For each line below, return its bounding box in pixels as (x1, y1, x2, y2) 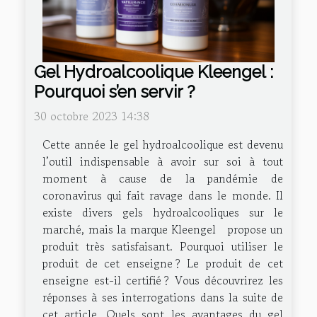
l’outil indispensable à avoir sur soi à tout (42, 153, 283, 171)
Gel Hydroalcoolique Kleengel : (34, 62, 273, 82)
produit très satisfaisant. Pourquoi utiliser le (42, 238, 283, 255)
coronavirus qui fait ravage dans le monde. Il (42, 187, 283, 204)
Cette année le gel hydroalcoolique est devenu (42, 136, 283, 154)
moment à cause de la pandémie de (42, 170, 283, 188)
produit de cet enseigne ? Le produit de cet (42, 255, 283, 272)
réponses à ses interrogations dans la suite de (42, 289, 283, 306)
